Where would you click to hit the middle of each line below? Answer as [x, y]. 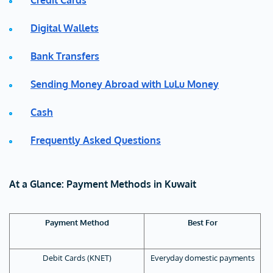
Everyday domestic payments [202, 258]
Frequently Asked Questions [96, 140]
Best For [202, 222]
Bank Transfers [65, 56]
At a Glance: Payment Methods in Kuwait [103, 184]
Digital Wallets [65, 28]
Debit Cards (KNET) [77, 258]
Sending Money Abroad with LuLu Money [125, 84]
